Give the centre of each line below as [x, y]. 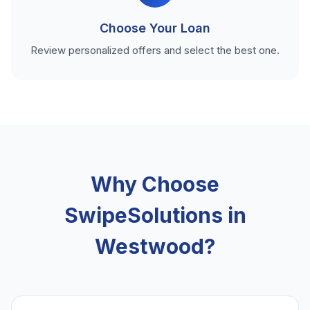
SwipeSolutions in [155, 216]
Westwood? [155, 247]
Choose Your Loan [155, 28]
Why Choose [155, 184]
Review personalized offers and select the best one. [155, 51]
